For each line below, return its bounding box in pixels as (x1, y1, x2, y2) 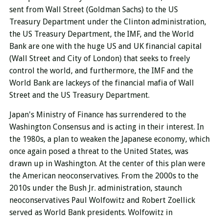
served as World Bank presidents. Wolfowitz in (9, 208, 173, 218)
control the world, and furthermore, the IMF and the (9, 66, 193, 76)
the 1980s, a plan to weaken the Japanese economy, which (9, 134, 210, 144)
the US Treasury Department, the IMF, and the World (9, 29, 194, 39)
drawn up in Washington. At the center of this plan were (9, 159, 205, 169)
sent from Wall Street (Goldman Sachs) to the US (9, 5, 178, 15)
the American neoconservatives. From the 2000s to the (9, 171, 198, 181)
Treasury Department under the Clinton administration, (9, 17, 206, 27)
